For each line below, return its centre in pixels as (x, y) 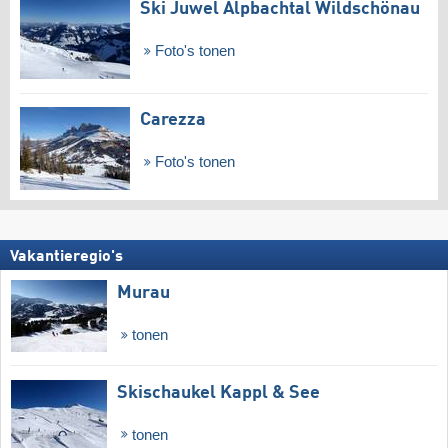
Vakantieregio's (66, 256)
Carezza (173, 120)
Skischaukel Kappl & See (218, 392)
